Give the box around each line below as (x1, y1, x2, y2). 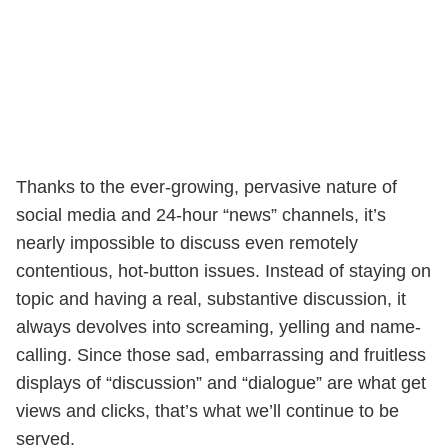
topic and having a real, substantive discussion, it (16, 289, 406, 309)
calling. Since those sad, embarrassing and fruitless (16, 345, 426, 365)
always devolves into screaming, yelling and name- (16, 317, 421, 337)
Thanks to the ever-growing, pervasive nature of (16, 177, 397, 197)
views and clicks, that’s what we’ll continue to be (16, 401, 399, 421)
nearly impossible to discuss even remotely (16, 233, 358, 253)
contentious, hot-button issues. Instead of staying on (16, 261, 431, 281)
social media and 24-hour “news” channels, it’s (16, 205, 386, 225)
